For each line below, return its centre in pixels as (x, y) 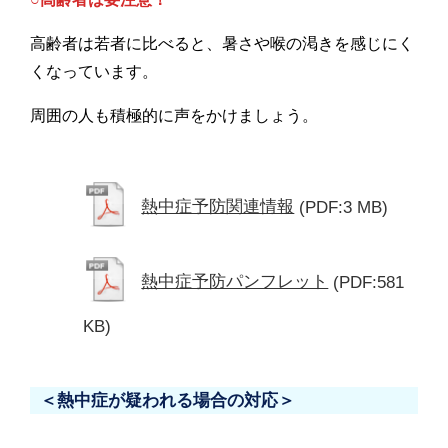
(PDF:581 (369, 282)
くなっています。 (94, 71)
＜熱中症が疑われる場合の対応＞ (167, 400)
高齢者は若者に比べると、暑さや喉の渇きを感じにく (222, 43)
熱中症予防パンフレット (235, 282)
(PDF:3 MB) (344, 207)
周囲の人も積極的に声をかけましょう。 (174, 115)
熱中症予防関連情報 (218, 207)
